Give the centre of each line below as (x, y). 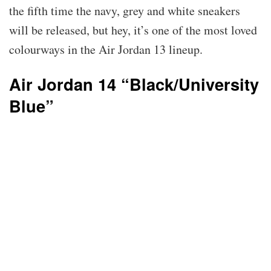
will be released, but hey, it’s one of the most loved (133, 30)
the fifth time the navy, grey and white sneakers (125, 11)
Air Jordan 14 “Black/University (134, 84)
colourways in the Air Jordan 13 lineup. (108, 50)
